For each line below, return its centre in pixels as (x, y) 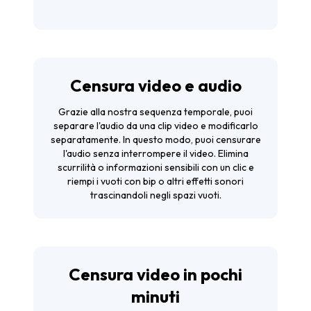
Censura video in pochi (155, 274)
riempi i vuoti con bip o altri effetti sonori (155, 181)
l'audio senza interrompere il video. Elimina (155, 153)
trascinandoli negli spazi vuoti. (155, 195)
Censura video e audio (155, 85)
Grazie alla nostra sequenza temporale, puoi (155, 112)
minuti (155, 296)
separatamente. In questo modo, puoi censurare (155, 140)
